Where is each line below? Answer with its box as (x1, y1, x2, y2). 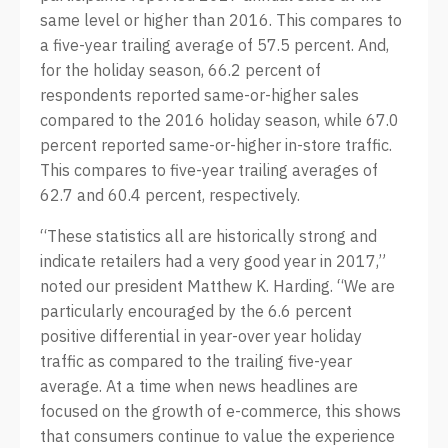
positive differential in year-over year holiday (40, 326, 362, 346)
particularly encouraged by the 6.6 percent (40, 301, 352, 321)
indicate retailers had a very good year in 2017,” (40, 251, 386, 271)
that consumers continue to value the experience (40, 426, 395, 446)
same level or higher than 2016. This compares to (40, 10, 402, 30)
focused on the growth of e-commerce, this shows (40, 401, 401, 421)
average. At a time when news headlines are (40, 376, 358, 396)
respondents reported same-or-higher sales (40, 85, 359, 105)
